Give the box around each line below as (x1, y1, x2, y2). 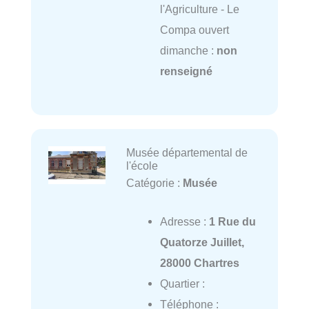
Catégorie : (126, 177, 183, 190)
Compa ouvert (159, 23, 229, 36)
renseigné (159, 64, 212, 77)
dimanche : (159, 43, 217, 57)
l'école (126, 159, 158, 172)
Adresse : (159, 215, 209, 228)
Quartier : (159, 277, 205, 290)
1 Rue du (208, 215, 256, 228)
